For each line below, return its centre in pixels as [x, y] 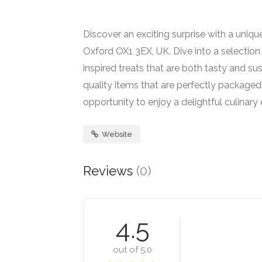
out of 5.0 [132, 249]
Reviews [110, 170]
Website [116, 134]
